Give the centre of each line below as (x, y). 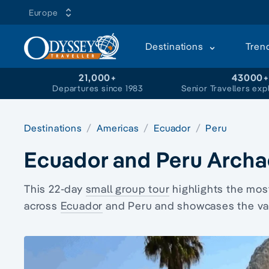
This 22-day (55, 189)
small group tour (128, 189)
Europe (44, 12)
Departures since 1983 (98, 88)
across (42, 206)
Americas (119, 128)
